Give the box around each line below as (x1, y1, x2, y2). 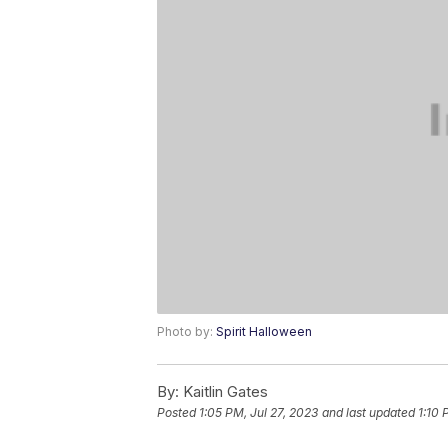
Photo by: (157, 323, 216, 339)
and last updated (322, 404, 415, 420)
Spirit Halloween (216, 323, 312, 339)
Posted (157, 404, 199, 420)
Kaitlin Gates (179, 381, 268, 401)
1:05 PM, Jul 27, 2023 (199, 404, 318, 420)
